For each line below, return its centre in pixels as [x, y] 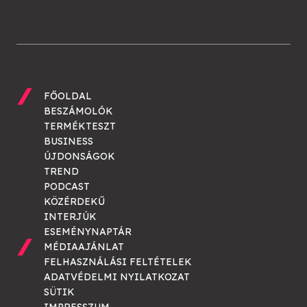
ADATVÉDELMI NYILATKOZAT [117, 277]
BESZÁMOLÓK [78, 111]
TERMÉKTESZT [80, 126]
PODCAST [67, 187]
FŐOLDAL [68, 96]
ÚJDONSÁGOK [79, 157]
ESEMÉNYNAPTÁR [88, 232]
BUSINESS [69, 142]
